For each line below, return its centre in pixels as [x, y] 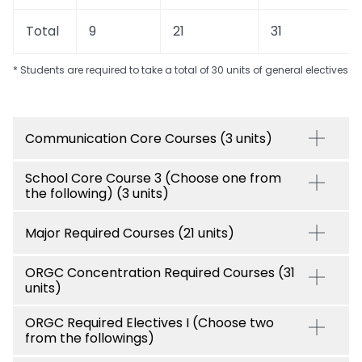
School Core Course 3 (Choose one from [153, 178]
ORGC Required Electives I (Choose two [149, 323]
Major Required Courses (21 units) [130, 233]
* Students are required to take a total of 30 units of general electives [181, 70]
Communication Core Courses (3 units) [149, 138]
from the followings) [90, 338]
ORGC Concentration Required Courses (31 [160, 272]
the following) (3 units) [97, 193]
